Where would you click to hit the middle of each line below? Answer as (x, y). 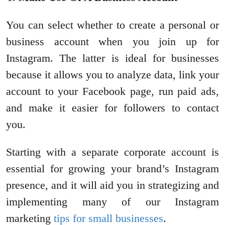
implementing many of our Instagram (113, 202)
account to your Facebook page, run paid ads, (113, 91)
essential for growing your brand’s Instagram (113, 169)
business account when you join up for (113, 42)
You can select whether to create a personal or (113, 25)
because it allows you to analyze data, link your (113, 75)
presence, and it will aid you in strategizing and (113, 185)
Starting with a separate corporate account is (113, 152)
